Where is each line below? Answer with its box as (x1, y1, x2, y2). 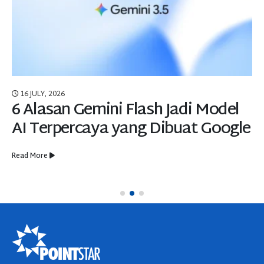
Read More (12, 150, 48, 163)
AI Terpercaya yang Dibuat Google (12, 114, 251, 144)
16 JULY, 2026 (19, 88, 65, 101)
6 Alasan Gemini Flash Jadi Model (12, 95, 240, 126)
